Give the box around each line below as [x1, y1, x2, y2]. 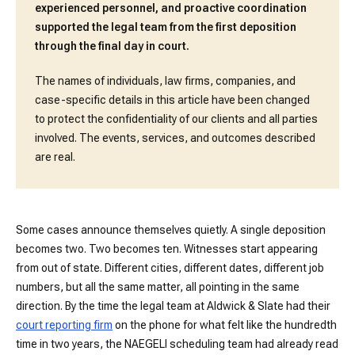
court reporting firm [16, 319, 113, 331]
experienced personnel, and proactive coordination [35, 2, 307, 14]
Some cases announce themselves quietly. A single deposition [16, 223, 326, 236]
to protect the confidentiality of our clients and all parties [35, 113, 318, 125]
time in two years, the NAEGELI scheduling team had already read [16, 338, 338, 350]
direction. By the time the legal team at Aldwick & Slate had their [16, 300, 330, 312]
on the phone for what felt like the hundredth [113, 319, 337, 331]
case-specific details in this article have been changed [35, 94, 310, 106]
